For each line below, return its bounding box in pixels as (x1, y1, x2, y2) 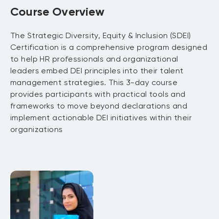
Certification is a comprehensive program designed (10, 43, 208, 52)
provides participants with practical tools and (10, 89, 186, 99)
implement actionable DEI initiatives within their (10, 113, 192, 122)
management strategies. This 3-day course (10, 78, 178, 87)
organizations (10, 125, 63, 134)
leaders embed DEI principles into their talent (10, 66, 184, 75)
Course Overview (10, 4, 105, 19)
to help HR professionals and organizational (10, 54, 178, 64)
